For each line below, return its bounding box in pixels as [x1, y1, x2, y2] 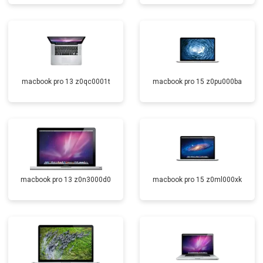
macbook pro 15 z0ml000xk [153, 176, 242, 184]
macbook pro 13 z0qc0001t [21, 77, 110, 86]
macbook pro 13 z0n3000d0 [21, 176, 111, 184]
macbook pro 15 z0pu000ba [153, 77, 242, 86]
